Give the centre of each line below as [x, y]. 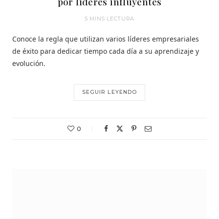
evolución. [29, 63]
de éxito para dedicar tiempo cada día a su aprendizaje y [106, 51]
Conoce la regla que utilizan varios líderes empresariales [106, 39]
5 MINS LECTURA [109, 18]
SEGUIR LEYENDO [109, 92]
